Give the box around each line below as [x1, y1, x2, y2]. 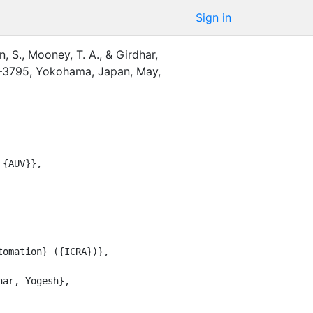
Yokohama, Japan [36, 64, 130, 78]
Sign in [196, 10, 231, 24]
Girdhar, [116, 47, 158, 61]
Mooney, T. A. [28, 47, 99, 61]
